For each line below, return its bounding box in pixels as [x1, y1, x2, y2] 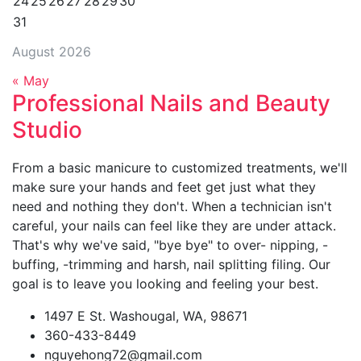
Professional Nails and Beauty [12, 89, 330, 117]
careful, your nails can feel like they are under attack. [12, 218, 336, 234]
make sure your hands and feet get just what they [12, 179, 316, 195]
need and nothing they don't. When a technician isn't [12, 198, 332, 214]
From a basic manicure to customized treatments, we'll [12, 160, 347, 176]
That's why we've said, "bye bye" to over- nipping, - [12, 237, 328, 253]
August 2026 [12, 44, 91, 60]
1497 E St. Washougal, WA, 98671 [44, 308, 247, 324]
